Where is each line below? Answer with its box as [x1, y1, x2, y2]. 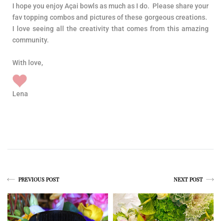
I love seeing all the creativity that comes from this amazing [12, 24, 209, 33]
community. [12, 36, 49, 44]
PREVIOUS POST [17, 176, 59, 184]
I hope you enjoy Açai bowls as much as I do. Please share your [12, 1, 209, 10]
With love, [12, 58, 43, 67]
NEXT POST [174, 176, 204, 184]
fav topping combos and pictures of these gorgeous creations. [12, 13, 209, 21]
